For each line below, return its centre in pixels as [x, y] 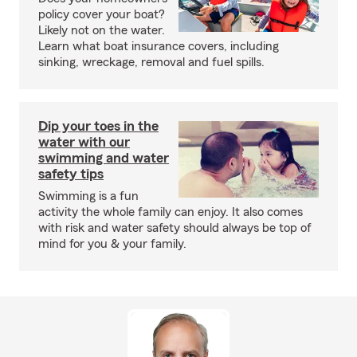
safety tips [71, 174]
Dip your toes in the [98, 126]
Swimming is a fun [88, 196]
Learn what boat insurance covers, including [159, 46]
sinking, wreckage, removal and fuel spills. [151, 62]
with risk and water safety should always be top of [175, 228]
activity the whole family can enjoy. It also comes [171, 212]
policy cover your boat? [102, 14]
